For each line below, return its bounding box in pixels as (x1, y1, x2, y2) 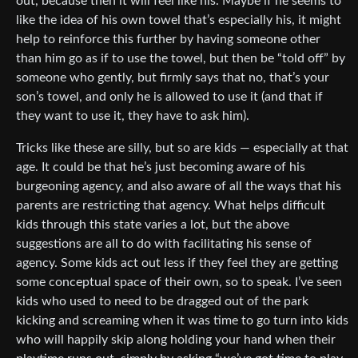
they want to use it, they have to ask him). (16, 109, 249, 123)
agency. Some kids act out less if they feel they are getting (16, 257, 338, 270)
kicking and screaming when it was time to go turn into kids (16, 314, 348, 328)
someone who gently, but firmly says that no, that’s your (16, 71, 329, 85)
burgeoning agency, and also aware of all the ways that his (16, 180, 341, 193)
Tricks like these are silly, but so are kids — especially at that (16, 141, 348, 155)
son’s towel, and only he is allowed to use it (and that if (16, 90, 323, 104)
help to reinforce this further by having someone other (16, 33, 320, 46)
